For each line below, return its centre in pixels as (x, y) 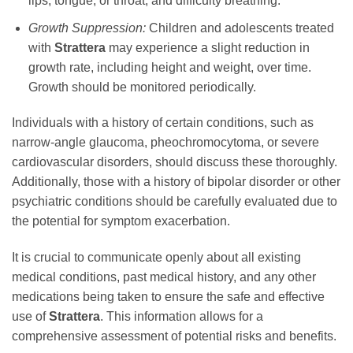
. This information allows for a (182, 317)
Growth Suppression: (87, 28)
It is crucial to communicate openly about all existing (156, 258)
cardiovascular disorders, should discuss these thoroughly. (175, 162)
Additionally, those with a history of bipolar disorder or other (176, 182)
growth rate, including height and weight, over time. (169, 67)
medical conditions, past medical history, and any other (164, 277)
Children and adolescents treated (240, 28)
